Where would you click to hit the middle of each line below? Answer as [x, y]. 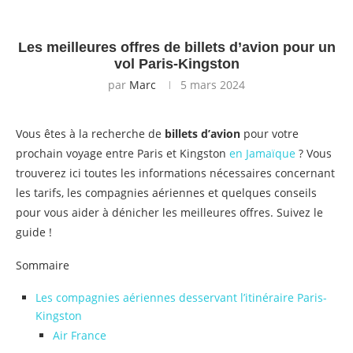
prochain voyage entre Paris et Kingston [123, 153]
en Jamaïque [262, 153]
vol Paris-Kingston [176, 63]
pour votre [269, 133]
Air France [80, 335]
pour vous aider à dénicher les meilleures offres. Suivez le [169, 212]
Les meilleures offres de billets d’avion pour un [176, 47]
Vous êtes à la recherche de [90, 133]
